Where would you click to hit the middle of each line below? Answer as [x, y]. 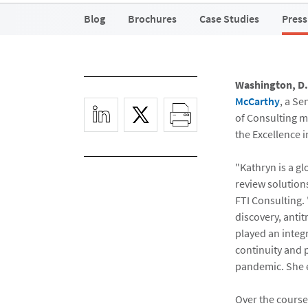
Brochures [152, 19]
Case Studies [229, 19]
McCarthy [257, 101]
